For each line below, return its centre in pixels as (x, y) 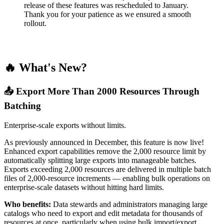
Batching (22, 106)
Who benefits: (27, 204)
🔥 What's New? (45, 68)
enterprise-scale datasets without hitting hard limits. (84, 187)
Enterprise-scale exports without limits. (65, 125)
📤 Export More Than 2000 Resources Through (102, 91)
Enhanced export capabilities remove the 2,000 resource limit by (105, 151)
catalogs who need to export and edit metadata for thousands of (103, 213)
